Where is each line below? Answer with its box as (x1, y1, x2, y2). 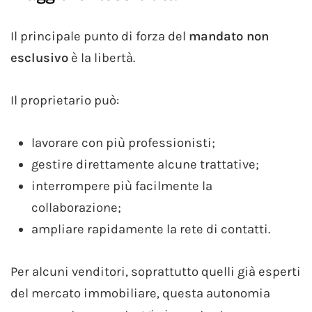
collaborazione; (31, 199, 121, 215)
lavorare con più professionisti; (31, 134, 215, 150)
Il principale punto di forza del (10, 28, 189, 44)
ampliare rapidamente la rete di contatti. (31, 221, 270, 237)
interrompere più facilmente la (31, 178, 212, 194)
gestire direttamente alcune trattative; (31, 156, 259, 172)
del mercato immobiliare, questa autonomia (10, 285, 270, 301)
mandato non (189, 28, 269, 44)
